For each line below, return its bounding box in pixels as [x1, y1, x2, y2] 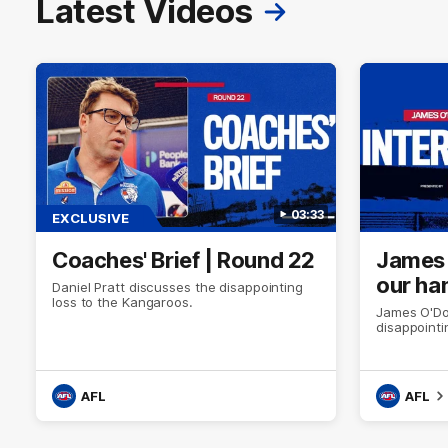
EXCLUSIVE [52, 209, 129, 226]
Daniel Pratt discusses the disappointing [52, 278, 303, 295]
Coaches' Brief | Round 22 [52, 246, 315, 273]
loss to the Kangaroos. [52, 293, 193, 310]
